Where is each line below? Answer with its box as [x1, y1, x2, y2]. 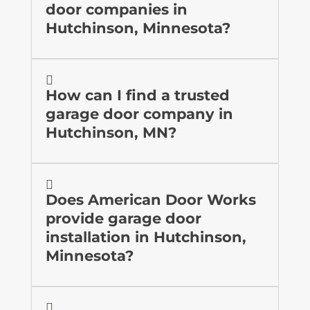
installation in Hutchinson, [45, 228, 246, 246]
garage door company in [45, 104, 233, 122]
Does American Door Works [45, 190, 256, 208]
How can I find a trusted [45, 86, 230, 104]
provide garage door [45, 209, 201, 227]
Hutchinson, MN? [45, 123, 176, 141]
